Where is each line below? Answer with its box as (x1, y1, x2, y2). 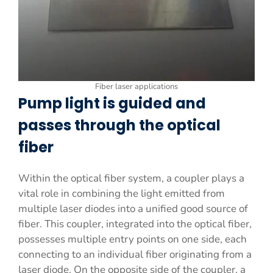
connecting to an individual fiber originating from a (18, 247, 252, 261)
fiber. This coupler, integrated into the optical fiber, (18, 217, 252, 231)
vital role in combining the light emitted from (18, 186, 225, 200)
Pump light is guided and (18, 93, 206, 113)
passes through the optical (18, 115, 221, 135)
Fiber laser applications (95, 81, 178, 92)
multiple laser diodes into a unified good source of (18, 202, 248, 216)
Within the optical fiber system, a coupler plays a (18, 171, 244, 185)
